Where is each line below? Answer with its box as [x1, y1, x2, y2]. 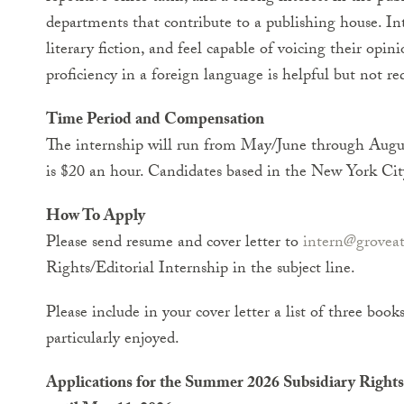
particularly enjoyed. [46, 326, 179, 354]
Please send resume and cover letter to [46, 230, 303, 258]
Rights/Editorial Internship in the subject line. [46, 256, 355, 284]
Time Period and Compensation [46, 107, 264, 135]
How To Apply [46, 204, 145, 232]
